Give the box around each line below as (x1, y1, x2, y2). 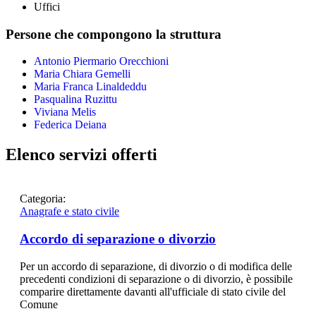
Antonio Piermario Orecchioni (34, 55, 169, 68)
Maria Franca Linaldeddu (34, 80, 147, 93)
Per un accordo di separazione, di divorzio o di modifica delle (20, 260, 292, 272)
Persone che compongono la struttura (6, 26, 221, 42)
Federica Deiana (34, 119, 107, 131)
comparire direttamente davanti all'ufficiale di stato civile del (20, 285, 286, 298)
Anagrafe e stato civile (20, 205, 119, 218)
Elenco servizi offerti (6, 145, 157, 164)
